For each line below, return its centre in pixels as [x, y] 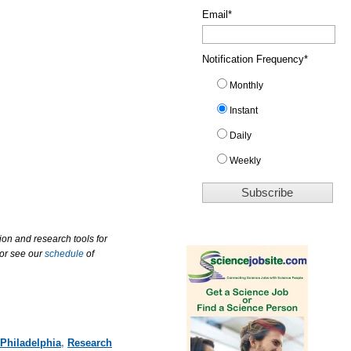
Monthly [247, 85]
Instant [244, 110]
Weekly [246, 161]
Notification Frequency [253, 59]
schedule [65, 253]
